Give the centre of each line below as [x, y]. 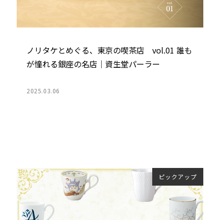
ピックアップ [178, 176]
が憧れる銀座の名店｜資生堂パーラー [93, 64]
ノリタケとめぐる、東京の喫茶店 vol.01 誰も [109, 50]
